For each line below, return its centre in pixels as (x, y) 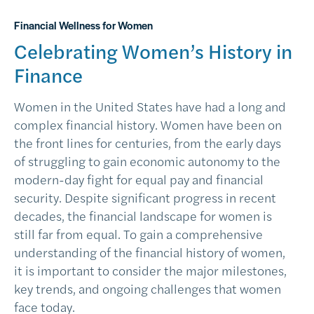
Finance (48, 74)
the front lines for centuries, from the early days (148, 143)
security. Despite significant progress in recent (145, 197)
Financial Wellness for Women (83, 25)
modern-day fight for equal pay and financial (139, 179)
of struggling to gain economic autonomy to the (147, 161)
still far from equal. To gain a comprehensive (138, 234)
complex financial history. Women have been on (148, 124)
